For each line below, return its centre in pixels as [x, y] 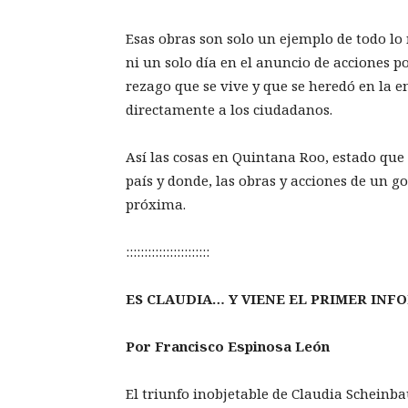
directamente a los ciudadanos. [229, 110]
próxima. [156, 204]
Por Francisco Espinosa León [228, 347]
